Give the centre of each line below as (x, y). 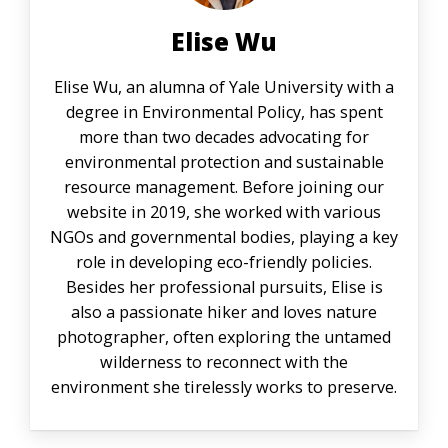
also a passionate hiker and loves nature (224, 312)
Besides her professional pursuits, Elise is (224, 287)
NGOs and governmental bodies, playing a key (224, 237)
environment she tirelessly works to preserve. (224, 387)
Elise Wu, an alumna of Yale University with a (224, 87)
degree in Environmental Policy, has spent (224, 112)
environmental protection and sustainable (224, 162)
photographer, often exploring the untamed (224, 337)
